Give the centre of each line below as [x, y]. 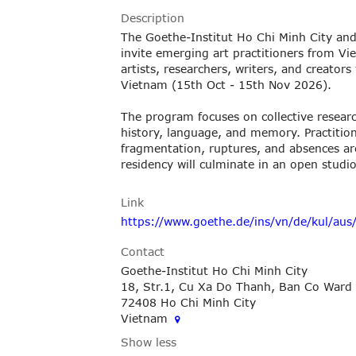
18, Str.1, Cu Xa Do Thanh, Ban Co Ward [236, 286]
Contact [142, 251]
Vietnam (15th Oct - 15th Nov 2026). [226, 84]
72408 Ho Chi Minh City [188, 302]
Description [152, 17]
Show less [148, 342]
